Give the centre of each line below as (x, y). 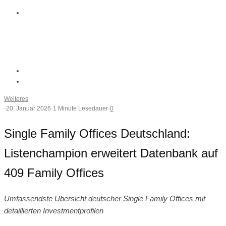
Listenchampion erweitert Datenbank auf (111, 153)
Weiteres (16, 99)
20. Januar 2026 (29, 108)
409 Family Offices (54, 173)
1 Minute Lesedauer (80, 108)
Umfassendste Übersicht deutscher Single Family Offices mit (105, 198)
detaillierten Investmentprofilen (54, 210)
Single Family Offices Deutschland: (97, 133)
